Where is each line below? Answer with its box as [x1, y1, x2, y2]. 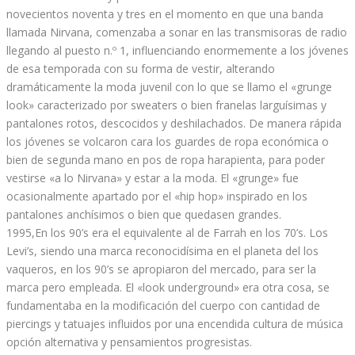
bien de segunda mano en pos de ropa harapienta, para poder [6, 151, 325, 167]
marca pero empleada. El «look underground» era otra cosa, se [6, 279, 330, 295]
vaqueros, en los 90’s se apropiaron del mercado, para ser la [6, 261, 316, 277]
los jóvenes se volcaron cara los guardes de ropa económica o [6, 133, 329, 149]
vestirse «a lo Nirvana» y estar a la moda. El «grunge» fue [6, 170, 299, 185]
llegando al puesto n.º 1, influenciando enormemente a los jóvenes [6, 42, 349, 58]
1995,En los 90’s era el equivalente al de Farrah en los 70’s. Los [6, 224, 328, 240]
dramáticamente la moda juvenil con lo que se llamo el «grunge [6, 78, 332, 94]
